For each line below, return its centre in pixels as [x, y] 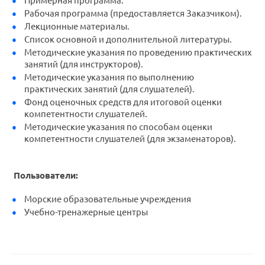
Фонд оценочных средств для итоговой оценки [123, 102]
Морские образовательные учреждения [107, 199]
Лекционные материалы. [77, 26]
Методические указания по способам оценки [118, 127]
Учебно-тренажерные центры [86, 212]
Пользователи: [131, 175]
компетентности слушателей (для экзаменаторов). [130, 139]
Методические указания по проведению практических [138, 52]
